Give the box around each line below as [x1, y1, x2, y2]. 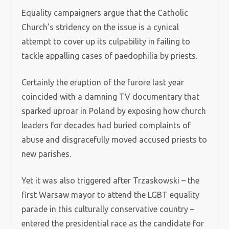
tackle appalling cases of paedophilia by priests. [21, 51, 198, 60]
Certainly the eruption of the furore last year [21, 78, 185, 87]
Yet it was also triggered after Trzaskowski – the [21, 176, 200, 185]
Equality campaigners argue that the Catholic [21, 8, 189, 17]
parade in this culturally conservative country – [21, 204, 195, 214]
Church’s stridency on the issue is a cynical [21, 22, 179, 32]
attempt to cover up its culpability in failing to [21, 37, 191, 46]
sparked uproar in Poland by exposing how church [21, 106, 207, 116]
